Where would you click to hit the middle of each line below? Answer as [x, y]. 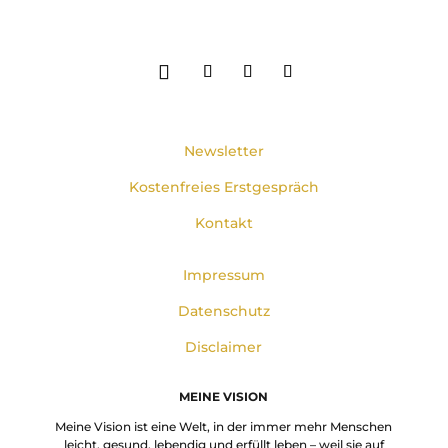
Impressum [223, 275]
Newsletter [223, 151]
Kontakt [223, 223]
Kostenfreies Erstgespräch [223, 187]
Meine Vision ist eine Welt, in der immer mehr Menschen [224, 427]
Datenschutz [223, 311]
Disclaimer [224, 347]
